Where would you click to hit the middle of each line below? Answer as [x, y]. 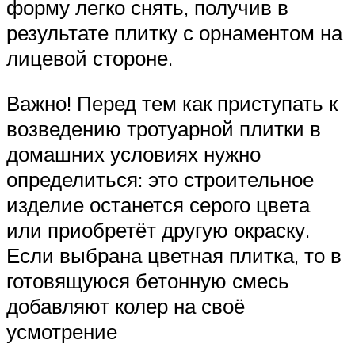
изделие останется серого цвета [158, 205]
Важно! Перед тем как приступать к [172, 103]
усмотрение [62, 332]
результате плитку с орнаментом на [174, 32]
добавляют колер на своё [126, 306]
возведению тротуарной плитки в [164, 129]
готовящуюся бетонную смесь [148, 281]
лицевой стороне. [90, 57]
